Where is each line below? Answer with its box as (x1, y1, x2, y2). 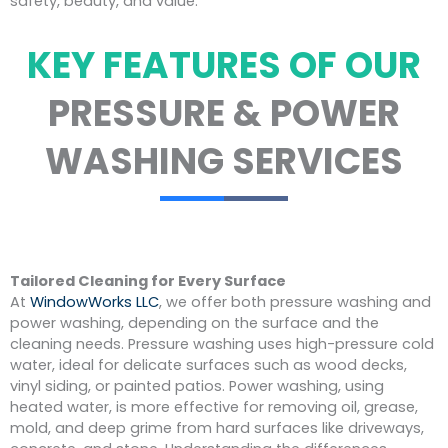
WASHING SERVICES (45, 136, 403, 188)
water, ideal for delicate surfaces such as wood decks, (10, 355, 407, 376)
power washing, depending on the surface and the (10, 313, 379, 334)
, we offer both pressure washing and (159, 292, 431, 313)
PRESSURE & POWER (48, 88, 400, 140)
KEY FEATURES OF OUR (27, 40, 421, 92)
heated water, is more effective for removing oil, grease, (10, 397, 418, 418)
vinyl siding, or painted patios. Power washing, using (10, 376, 384, 397)
